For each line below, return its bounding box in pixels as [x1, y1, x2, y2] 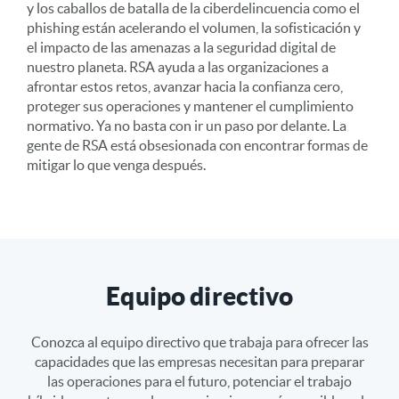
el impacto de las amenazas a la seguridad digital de [27, 39, 336, 56]
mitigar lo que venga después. [27, 157, 206, 174]
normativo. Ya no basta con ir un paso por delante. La [27, 118, 346, 134]
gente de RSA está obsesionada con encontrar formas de [27, 137, 368, 154]
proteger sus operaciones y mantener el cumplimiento [27, 98, 354, 115]
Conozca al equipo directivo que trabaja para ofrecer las [30, 334, 369, 351]
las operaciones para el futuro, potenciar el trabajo [47, 373, 352, 390]
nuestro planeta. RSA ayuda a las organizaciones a [27, 59, 329, 76]
